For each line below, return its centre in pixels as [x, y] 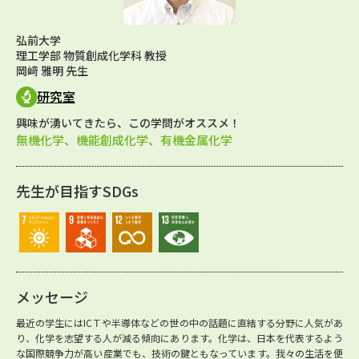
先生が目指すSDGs [77, 190]
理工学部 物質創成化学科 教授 [91, 55]
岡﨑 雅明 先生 [52, 71]
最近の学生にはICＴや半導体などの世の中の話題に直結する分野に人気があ [179, 322]
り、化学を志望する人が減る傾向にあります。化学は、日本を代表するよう [179, 337]
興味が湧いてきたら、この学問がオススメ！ [128, 122]
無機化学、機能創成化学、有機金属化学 [124, 139]
